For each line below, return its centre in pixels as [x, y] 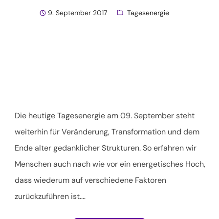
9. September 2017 [77, 12]
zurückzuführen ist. [48, 196]
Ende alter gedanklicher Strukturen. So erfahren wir [106, 148]
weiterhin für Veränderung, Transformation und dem [107, 131]
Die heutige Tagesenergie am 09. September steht [105, 115]
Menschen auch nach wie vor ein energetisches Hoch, [110, 164]
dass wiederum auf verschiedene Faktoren [90, 180]
